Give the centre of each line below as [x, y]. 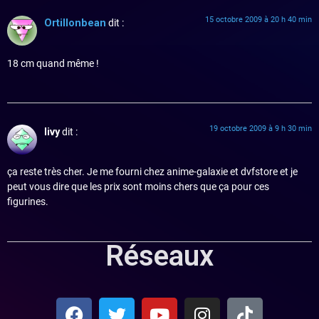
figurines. [28, 202]
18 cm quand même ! [53, 63]
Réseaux [159, 256]
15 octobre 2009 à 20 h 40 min [258, 20]
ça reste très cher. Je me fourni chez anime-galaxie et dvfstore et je [152, 172]
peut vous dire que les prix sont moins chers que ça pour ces [138, 187]
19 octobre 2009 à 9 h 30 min [261, 128]
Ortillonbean [75, 23]
